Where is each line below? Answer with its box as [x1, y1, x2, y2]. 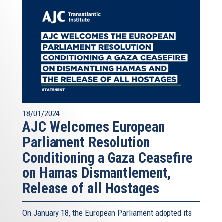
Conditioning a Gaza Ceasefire [22, 149, 193, 166]
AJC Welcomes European [22, 118, 165, 136]
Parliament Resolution [22, 134, 150, 151]
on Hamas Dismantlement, [22, 165, 171, 182]
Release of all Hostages [22, 180, 159, 197]
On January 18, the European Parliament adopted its [22, 208, 192, 218]
